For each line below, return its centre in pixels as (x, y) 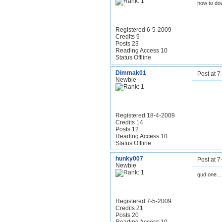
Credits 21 (129, 208)
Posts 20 (127, 215)
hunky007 (129, 159)
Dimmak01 (131, 73)
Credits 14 (129, 122)
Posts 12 (127, 129)
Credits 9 (128, 37)
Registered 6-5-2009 (143, 30)
